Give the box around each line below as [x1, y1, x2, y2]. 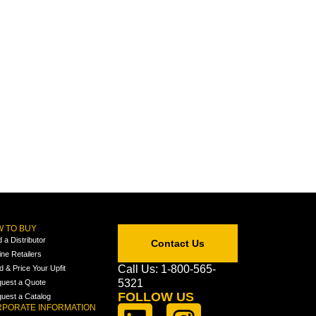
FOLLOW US [117, 289, 194, 304]
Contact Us [150, 237, 205, 249]
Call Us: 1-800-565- [117, 262, 216, 275]
